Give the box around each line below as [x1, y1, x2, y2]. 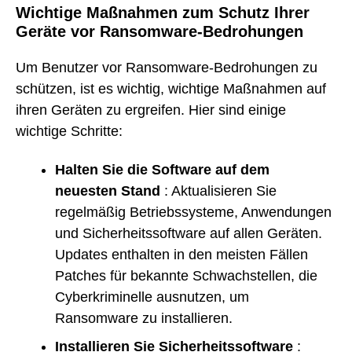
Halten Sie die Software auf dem [55, 161, 269, 178]
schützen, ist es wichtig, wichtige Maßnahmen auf [16, 81, 326, 97]
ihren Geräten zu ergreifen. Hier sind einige [16, 102, 286, 119]
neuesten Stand [55, 182, 160, 199]
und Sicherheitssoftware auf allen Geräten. [55, 225, 322, 241]
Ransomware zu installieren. [55, 310, 233, 326]
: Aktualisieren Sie [160, 182, 277, 199]
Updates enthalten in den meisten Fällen [55, 246, 308, 262]
